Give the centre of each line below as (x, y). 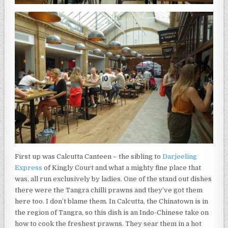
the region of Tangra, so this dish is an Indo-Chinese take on (112, 213)
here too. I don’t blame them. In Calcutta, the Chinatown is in (112, 202)
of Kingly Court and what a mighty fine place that (122, 168)
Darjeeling (180, 157)
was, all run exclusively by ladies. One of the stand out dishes (113, 179)
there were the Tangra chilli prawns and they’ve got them (109, 190)
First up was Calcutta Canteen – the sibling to (89, 157)
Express (29, 168)
